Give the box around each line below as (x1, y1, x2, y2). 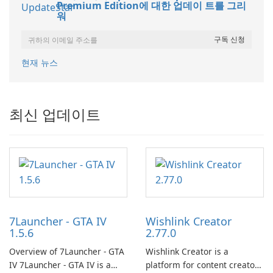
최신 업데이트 (9, 104, 101, 125)
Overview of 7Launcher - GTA (9, 246, 124, 258)
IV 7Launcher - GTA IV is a (9, 259, 111, 271)
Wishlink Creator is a (146, 246, 229, 258)
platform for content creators (146, 259, 263, 271)
